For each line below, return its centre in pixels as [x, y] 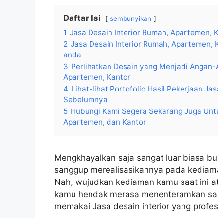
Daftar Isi [82, 18]
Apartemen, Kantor [97, 77]
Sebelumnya [85, 100]
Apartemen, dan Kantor [105, 122]
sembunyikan [131, 19]
